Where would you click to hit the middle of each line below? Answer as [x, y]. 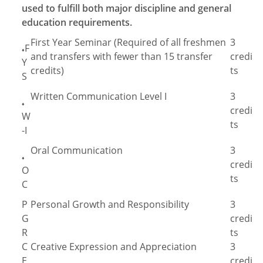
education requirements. [78, 22]
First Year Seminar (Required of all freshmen [128, 42]
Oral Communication [77, 150]
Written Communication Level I [99, 96]
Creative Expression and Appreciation [114, 247]
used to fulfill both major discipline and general [127, 8]
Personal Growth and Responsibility [110, 204]
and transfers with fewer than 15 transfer [122, 56]
